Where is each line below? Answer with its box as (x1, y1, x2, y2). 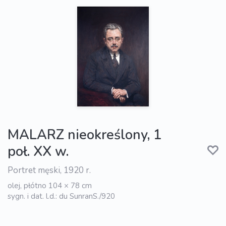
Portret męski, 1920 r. (8, 164, 91, 177)
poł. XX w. (8, 142, 69, 161)
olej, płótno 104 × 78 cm (8, 181, 92, 191)
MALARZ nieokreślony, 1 (8, 126, 161, 145)
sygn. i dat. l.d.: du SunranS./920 (8, 191, 115, 202)
